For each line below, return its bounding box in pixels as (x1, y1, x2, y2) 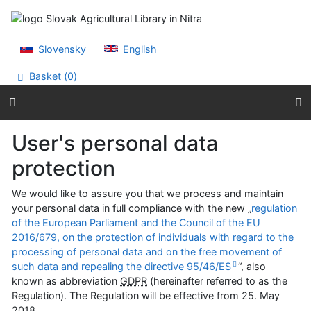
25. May (242, 289, 280, 301)
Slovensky (35, 43, 87, 55)
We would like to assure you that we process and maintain (12, 187, 283, 199)
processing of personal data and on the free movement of (12, 245, 282, 258)
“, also (237, 260, 266, 272)
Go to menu (27, 15, 82, 27)
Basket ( (26, 70, 68, 83)
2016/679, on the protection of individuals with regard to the (12, 230, 294, 243)
